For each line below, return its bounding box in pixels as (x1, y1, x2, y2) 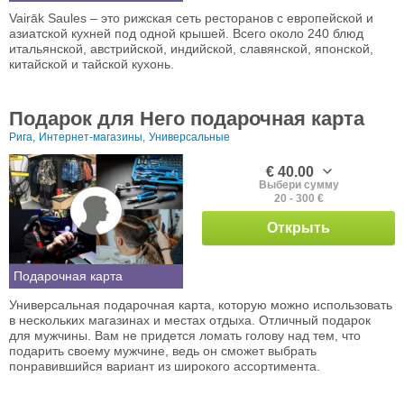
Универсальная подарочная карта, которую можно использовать (9, 297, 392, 312)
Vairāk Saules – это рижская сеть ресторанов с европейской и (9, 10, 373, 25)
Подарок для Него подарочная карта (9, 106, 364, 130)
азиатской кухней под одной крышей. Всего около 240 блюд (9, 25, 363, 41)
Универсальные (149, 130, 230, 143)
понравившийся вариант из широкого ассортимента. (9, 358, 320, 373)
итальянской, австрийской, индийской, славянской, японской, (9, 41, 373, 56)
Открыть (267, 219, 330, 235)
